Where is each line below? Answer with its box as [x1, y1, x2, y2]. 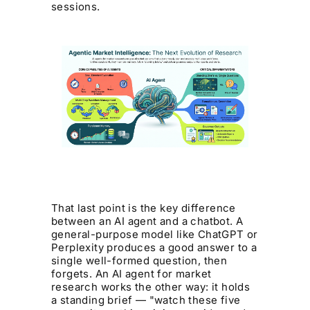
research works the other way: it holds [51, 280, 250, 293]
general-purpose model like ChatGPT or [51, 227, 258, 241]
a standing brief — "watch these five [51, 293, 241, 307]
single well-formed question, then [51, 253, 228, 267]
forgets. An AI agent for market [51, 266, 212, 280]
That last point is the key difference [51, 201, 236, 215]
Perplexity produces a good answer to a [51, 240, 257, 254]
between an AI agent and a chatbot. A [51, 214, 244, 228]
